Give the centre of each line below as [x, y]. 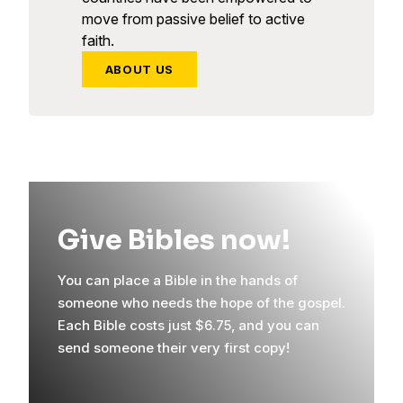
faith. [98, 41]
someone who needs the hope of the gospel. [201, 303]
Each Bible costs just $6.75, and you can [188, 326]
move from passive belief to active [193, 19]
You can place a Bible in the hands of [178, 281]
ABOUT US [139, 70]
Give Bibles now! [174, 241]
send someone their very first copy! [174, 348]
